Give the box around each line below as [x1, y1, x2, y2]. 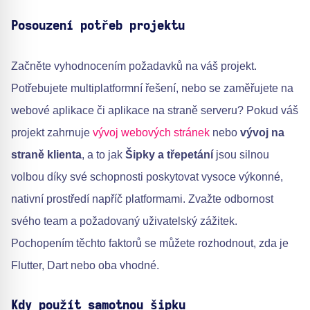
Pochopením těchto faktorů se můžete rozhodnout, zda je [11, 237, 289, 250]
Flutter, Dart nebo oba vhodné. [11, 259, 159, 272]
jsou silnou [213, 149, 269, 161]
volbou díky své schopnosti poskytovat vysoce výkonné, [11, 171, 283, 183]
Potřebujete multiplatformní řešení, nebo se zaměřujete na [11, 82, 293, 95]
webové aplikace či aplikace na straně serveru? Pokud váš [11, 104, 298, 117]
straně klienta [11, 149, 82, 161]
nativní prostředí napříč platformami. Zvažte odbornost [11, 193, 273, 206]
